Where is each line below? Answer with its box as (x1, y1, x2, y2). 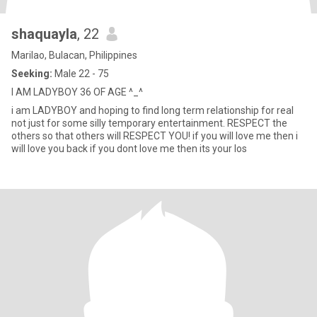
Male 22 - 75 (52, 68, 109, 79)
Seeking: (11, 68, 52, 79)
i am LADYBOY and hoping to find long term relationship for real (11, 105, 294, 116)
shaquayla (11, 25, 77, 42)
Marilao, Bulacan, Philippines (11, 50, 137, 61)
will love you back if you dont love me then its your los (11, 143, 247, 154)
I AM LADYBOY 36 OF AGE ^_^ (11, 86, 143, 98)
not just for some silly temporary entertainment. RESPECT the (11, 117, 287, 129)
